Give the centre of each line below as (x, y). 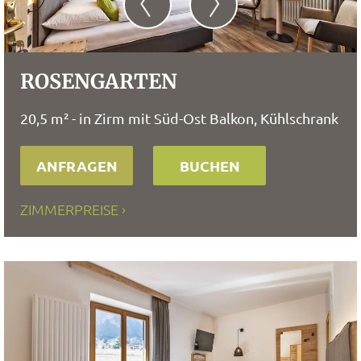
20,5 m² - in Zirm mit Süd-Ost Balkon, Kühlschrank (179, 118)
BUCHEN (210, 166)
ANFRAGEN (77, 166)
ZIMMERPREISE (69, 209)
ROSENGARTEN (99, 81)
